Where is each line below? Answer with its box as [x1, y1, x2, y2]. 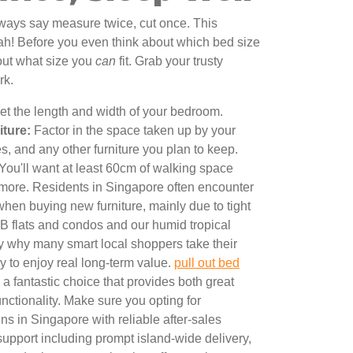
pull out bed [174, 256, 240, 270]
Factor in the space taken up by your [31, 124, 236, 138]
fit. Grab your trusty [116, 54, 223, 69]
